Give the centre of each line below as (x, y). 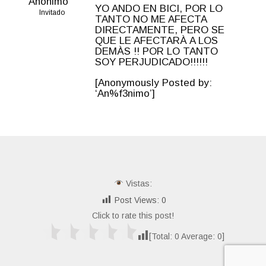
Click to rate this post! (133, 215)
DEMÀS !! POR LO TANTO (156, 51)
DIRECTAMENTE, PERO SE (160, 30)
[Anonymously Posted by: (153, 83)
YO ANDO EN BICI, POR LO (159, 8)
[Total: (161, 236)
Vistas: (137, 183)
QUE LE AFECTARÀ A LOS (156, 40)
